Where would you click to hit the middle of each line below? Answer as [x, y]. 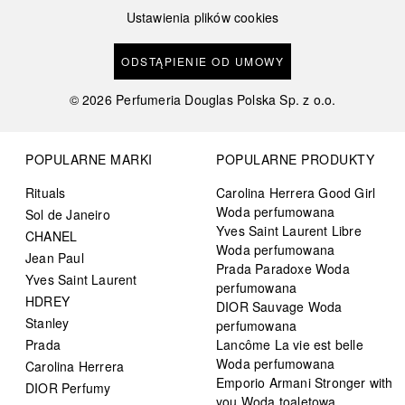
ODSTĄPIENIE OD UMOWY [202, 61]
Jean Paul [55, 258]
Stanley [47, 323]
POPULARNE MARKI [89, 160]
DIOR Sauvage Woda [279, 307]
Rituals [46, 193]
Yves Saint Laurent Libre [289, 231]
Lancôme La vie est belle [290, 345]
